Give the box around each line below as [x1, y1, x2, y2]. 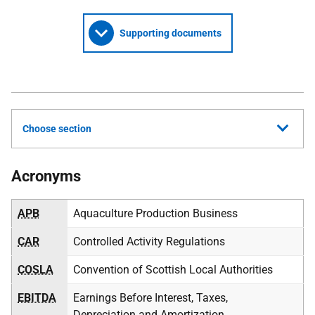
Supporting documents [119, 27, 221, 39]
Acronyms [11, 167, 81, 185]
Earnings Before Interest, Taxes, [73, 291, 228, 304]
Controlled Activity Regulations [73, 235, 225, 248]
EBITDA [18, 291, 56, 304]
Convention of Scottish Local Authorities [73, 263, 273, 276]
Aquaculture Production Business [73, 207, 238, 220]
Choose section [22, 123, 91, 134]
